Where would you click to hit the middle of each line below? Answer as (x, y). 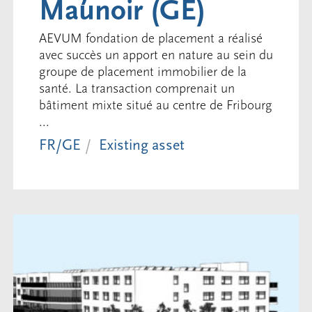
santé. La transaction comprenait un (136, 88)
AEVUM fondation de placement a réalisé (150, 38)
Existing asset (141, 145)
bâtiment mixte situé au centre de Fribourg (155, 105)
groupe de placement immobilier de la (142, 71)
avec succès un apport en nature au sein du (156, 55)
